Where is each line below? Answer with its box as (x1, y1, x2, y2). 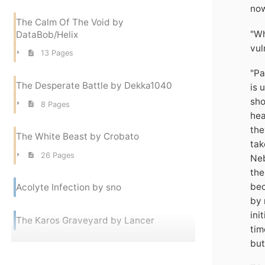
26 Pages (40, 151, 75, 160)
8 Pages (40, 99, 70, 109)
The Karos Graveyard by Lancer (16, 214, 154, 226)
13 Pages (40, 49, 73, 58)
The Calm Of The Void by (16, 16, 124, 28)
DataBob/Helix (16, 28, 78, 40)
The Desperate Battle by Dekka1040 (16, 79, 172, 91)
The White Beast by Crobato (16, 131, 139, 143)
